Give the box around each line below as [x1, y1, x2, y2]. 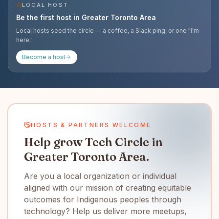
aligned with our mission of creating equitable [24, 183, 191, 193]
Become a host [22, 53, 66, 61]
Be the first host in [16, 13, 82, 22]
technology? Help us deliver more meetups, [24, 206, 187, 216]
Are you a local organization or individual [24, 171, 176, 181]
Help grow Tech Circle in [24, 135, 163, 149]
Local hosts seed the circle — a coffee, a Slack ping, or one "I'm [16, 27, 199, 34]
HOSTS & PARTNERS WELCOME [31, 121, 152, 129]
